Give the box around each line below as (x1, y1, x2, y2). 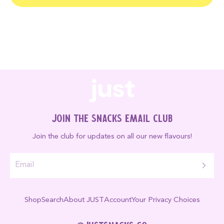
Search (41, 196, 63, 204)
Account (103, 196, 131, 204)
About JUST (63, 196, 104, 204)
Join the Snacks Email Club (51, 113, 172, 124)
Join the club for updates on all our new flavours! (32, 132, 192, 140)
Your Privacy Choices (131, 196, 200, 204)
